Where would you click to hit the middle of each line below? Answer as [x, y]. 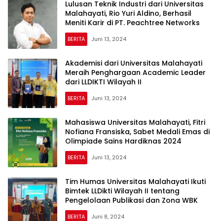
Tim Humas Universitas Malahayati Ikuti [135, 182]
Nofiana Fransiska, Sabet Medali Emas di [137, 132]
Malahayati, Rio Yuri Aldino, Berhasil [128, 14]
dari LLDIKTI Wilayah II [103, 82]
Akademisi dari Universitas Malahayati [134, 63]
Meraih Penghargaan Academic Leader [135, 73]
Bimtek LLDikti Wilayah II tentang [122, 191]
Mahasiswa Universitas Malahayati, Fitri [135, 123]
